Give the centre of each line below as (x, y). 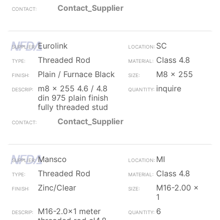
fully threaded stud (73, 107)
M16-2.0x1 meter (69, 211)
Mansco (52, 159)
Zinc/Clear (57, 188)
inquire (168, 88)
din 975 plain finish (73, 98)
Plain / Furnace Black (76, 74)
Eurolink (53, 46)
